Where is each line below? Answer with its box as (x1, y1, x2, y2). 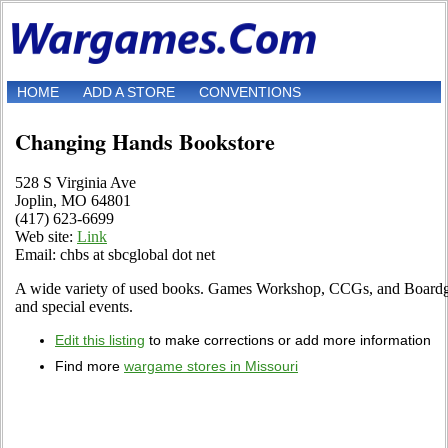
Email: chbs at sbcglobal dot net (15, 246, 215, 264)
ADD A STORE (83, 84, 175, 101)
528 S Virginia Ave (15, 174, 136, 192)
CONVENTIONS (199, 84, 301, 101)
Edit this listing (55, 332, 145, 349)
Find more (55, 358, 124, 375)
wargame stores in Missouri (124, 358, 298, 375)
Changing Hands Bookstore (15, 125, 275, 159)
